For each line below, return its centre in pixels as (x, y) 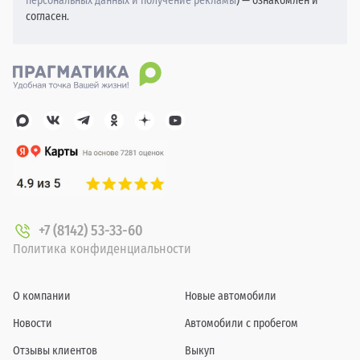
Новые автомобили (231, 296)
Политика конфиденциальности (102, 249)
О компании (42, 296)
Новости (33, 323)
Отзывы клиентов (55, 351)
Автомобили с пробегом (241, 323)
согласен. (47, 17)
